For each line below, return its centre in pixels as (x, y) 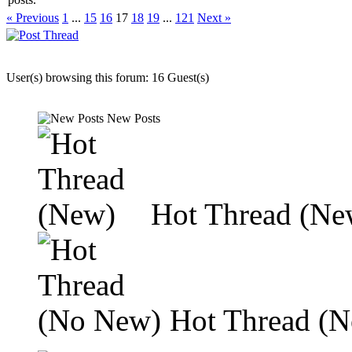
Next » (214, 18)
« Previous (33, 18)
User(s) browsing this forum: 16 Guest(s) (108, 77)
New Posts (132, 118)
